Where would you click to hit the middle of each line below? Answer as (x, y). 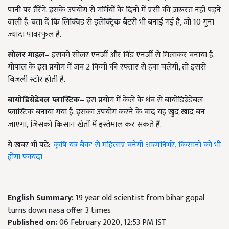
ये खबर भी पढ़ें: (30, 145)
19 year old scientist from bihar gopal (140, 198)
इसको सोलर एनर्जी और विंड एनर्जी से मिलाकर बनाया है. (132, 55)
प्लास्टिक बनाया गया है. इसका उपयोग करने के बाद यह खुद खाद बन (106, 112)
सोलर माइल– (29, 55)
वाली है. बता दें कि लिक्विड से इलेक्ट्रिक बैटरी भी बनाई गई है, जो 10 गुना (111, 22)
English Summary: (42, 198)
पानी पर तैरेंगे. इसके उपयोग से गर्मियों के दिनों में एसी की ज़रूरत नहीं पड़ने (114, 10)
